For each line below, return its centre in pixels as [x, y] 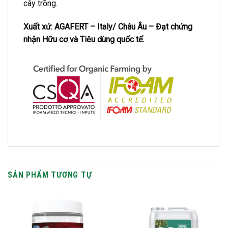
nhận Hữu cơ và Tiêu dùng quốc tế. [84, 39]
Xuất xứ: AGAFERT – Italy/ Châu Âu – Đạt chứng [108, 26]
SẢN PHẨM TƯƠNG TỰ [50, 175]
